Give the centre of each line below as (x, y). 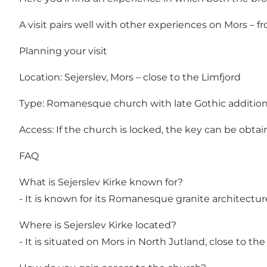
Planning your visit (63, 51)
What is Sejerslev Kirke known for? (101, 182)
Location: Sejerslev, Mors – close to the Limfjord (130, 77)
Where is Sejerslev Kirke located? (98, 225)
